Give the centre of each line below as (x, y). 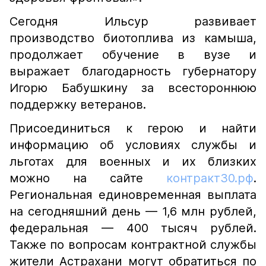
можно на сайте (88, 178)
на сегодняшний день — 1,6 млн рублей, (133, 211)
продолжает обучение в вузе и (133, 55)
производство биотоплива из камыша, (133, 38)
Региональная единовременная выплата (133, 195)
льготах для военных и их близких (133, 161)
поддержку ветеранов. (78, 104)
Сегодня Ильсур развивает (133, 21)
